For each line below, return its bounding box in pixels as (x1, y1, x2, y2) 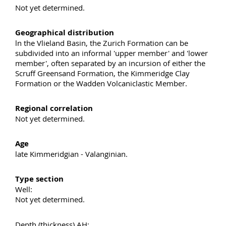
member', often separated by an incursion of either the (15, 58, 205, 68)
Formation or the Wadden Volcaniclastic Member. (15, 78, 187, 88)
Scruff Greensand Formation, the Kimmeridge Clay (15, 68, 190, 78)
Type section (15, 173, 64, 184)
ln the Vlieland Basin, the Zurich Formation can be (15, 37, 188, 48)
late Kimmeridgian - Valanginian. (15, 148, 128, 159)
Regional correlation (15, 102, 93, 114)
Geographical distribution (15, 27, 114, 38)
